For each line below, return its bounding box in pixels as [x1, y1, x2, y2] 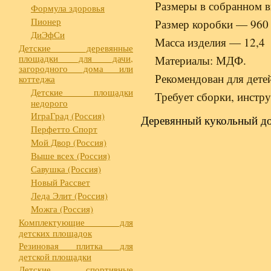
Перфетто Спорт [31, 122, 97, 135]
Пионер [31, 15, 61, 27]
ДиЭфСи [31, 28, 65, 41]
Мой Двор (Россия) [31, 135, 106, 148]
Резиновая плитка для [19, 239, 133, 252]
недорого [31, 96, 68, 108]
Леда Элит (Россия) [31, 189, 108, 201]
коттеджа [19, 72, 55, 85]
